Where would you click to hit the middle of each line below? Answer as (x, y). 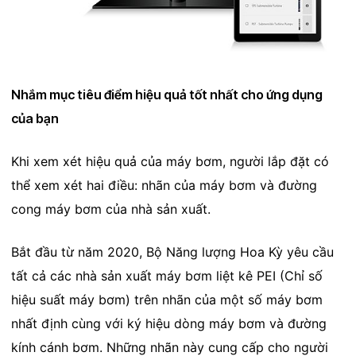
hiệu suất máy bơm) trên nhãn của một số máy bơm (166, 300)
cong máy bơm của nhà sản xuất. (110, 209)
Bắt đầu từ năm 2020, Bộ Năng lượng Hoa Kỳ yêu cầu (172, 252)
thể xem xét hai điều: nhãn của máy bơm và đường (164, 186)
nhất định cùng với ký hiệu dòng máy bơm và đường (168, 324)
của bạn (35, 119)
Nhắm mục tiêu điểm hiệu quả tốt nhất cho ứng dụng (166, 95)
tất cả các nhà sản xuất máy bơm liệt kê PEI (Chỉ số (166, 276)
